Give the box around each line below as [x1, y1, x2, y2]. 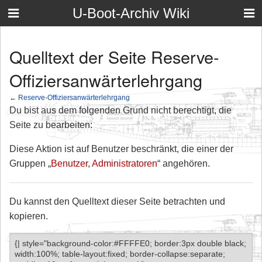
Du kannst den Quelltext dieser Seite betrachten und [9, 196, 225, 207]
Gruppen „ [9, 158, 51, 169]
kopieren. [9, 211, 48, 222]
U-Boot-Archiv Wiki [73, 5, 189, 21]
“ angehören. [157, 158, 210, 169]
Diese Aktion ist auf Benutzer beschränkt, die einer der [9, 144, 233, 154]
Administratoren [92, 158, 157, 169]
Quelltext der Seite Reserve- [9, 44, 219, 68]
